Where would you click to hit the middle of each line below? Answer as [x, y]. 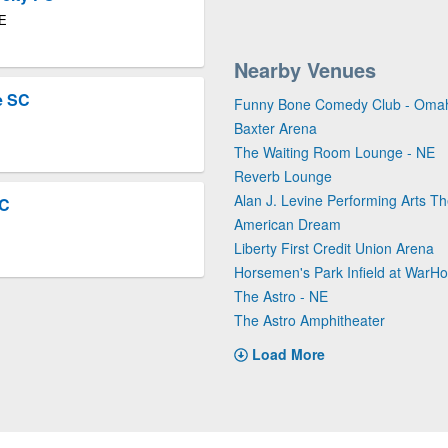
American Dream [287, 224]
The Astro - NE [281, 296]
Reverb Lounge [283, 176]
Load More [288, 354]
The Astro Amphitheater [309, 320]
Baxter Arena [275, 128]
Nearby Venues [305, 69]
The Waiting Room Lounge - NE [334, 152]
